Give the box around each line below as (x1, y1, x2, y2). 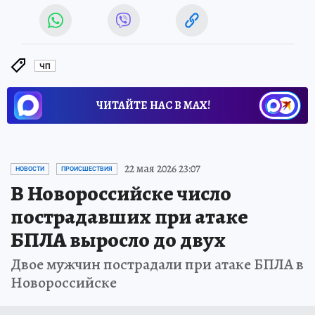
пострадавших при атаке (11, 202, 248, 231)
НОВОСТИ (15, 165, 44, 173)
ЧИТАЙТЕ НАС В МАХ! (96, 98, 210, 114)
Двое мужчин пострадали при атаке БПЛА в (11, 254, 304, 276)
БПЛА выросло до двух (11, 226, 226, 255)
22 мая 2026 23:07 (124, 161, 200, 177)
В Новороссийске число (11, 179, 231, 208)
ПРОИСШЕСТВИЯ (61, 165, 112, 173)
